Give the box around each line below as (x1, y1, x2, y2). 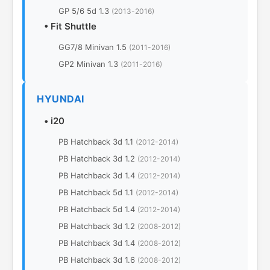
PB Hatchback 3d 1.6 (58, 255, 137, 265)
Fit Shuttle (51, 20, 96, 32)
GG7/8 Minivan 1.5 (58, 42, 129, 52)
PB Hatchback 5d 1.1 (58, 187, 136, 197)
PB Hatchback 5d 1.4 (58, 204, 137, 214)
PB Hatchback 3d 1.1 (58, 137, 136, 146)
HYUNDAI (37, 93, 84, 105)
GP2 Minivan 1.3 (58, 59, 121, 69)
